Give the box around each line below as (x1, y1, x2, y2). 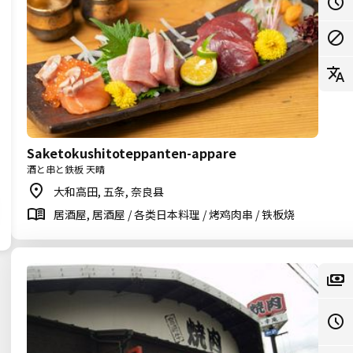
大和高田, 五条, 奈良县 (54, 184, 164, 199)
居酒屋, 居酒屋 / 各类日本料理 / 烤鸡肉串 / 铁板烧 (54, 206, 295, 222)
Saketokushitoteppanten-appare (27, 143, 236, 162)
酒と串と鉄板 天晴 (27, 162, 105, 176)
